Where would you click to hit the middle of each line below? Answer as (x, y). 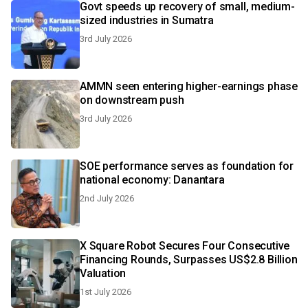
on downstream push (132, 100)
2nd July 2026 (107, 198)
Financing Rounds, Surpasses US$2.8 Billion (189, 260)
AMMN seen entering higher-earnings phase (189, 86)
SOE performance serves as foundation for (187, 166)
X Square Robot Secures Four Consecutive (185, 246)
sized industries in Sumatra (147, 20)
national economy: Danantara (152, 180)
